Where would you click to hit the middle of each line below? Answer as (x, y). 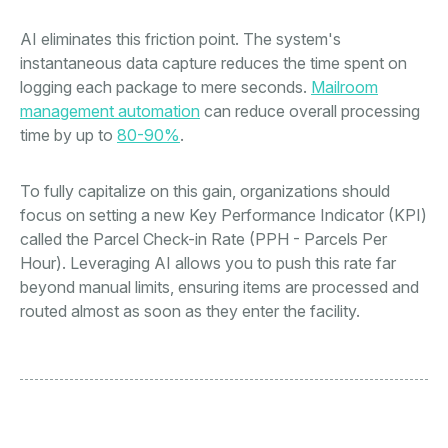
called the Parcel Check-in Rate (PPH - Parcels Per (203, 239)
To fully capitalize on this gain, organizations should (205, 191)
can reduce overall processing (310, 111)
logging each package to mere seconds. (165, 87)
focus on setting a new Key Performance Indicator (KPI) (223, 215)
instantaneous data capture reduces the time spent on (213, 63)
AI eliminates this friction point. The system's (180, 39)
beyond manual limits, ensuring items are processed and (219, 287)
